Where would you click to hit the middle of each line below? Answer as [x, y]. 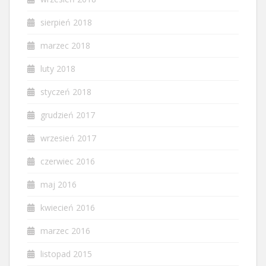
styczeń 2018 [66, 92]
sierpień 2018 [66, 22]
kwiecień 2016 [68, 208]
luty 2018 [58, 69]
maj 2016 [58, 184]
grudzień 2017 [68, 115]
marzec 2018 [65, 45]
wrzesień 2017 [68, 138]
